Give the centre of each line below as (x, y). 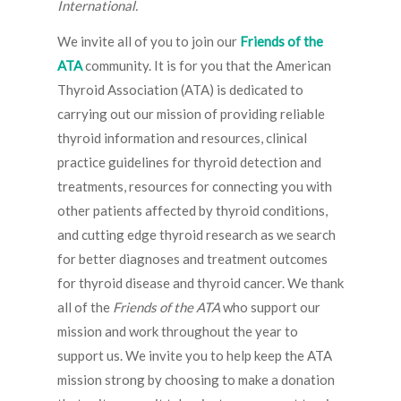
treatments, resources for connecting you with (195, 187)
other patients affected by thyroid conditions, (192, 211)
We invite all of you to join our (149, 42)
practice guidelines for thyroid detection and (189, 162)
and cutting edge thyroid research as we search (196, 235)
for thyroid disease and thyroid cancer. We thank (200, 283)
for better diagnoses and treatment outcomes (192, 259)
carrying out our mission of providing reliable (191, 114)
